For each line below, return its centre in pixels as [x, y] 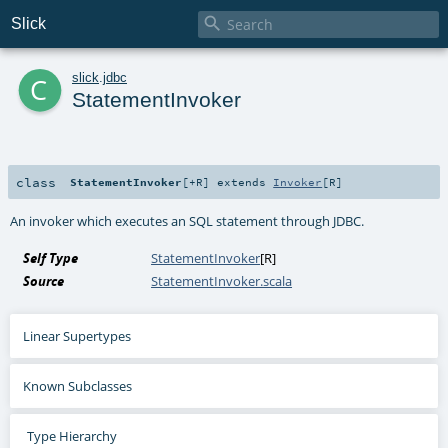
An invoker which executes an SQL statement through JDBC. [187, 220]
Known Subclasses [78, 385]
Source [44, 280]
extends [242, 181]
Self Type [51, 257]
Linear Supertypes [77, 335]
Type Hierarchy [71, 435]
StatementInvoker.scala [222, 280]
